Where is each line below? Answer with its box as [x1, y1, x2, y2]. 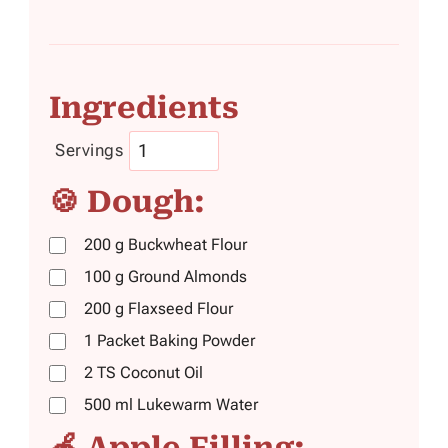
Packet [97, 330, 145, 350]
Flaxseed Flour [124, 298, 233, 318]
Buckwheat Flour [124, 234, 247, 254]
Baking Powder [145, 330, 255, 350]
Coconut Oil [116, 362, 203, 382]
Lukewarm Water [133, 394, 258, 414]
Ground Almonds [124, 266, 247, 286]
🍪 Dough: [49, 183, 205, 219]
